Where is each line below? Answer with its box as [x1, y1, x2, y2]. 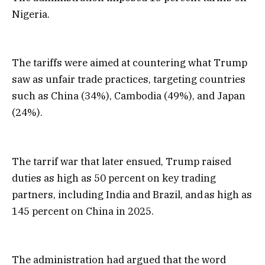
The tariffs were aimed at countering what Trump [12, 56, 247, 70]
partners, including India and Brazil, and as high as [12, 188, 252, 201]
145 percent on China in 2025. [12, 204, 154, 218]
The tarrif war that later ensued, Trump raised [12, 154, 231, 168]
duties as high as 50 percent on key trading [12, 171, 216, 185]
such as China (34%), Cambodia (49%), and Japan [12, 89, 245, 103]
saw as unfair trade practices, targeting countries [12, 73, 245, 86]
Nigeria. [12, 8, 50, 21]
